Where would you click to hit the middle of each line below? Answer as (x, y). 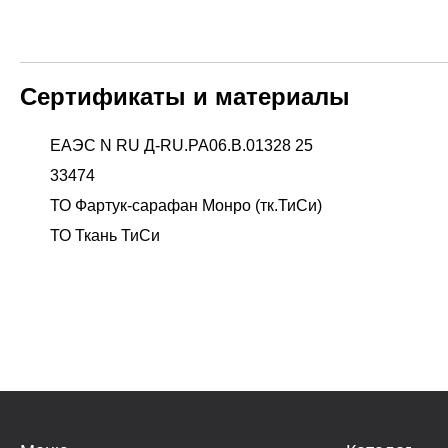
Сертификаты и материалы (185, 96)
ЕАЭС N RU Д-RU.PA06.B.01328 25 (181, 145)
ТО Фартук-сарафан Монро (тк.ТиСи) (186, 205)
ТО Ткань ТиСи (105, 235)
